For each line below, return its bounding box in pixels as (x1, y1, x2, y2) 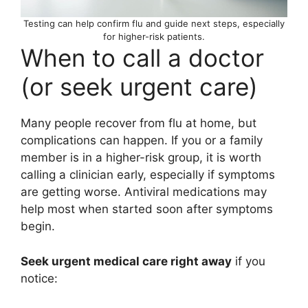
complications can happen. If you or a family (21, 133, 263, 148)
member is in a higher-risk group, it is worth (21, 151, 261, 165)
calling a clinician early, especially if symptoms (21, 168, 275, 182)
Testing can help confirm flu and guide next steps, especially (23, 18, 285, 30)
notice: (21, 271, 58, 285)
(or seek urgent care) (21, 72, 258, 102)
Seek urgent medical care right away (21, 254, 232, 268)
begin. (21, 219, 55, 234)
